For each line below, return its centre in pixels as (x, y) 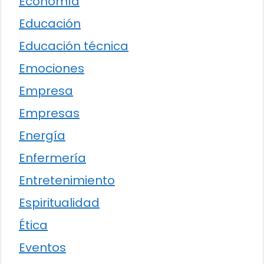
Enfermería (52, 158)
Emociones (52, 68)
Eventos (42, 247)
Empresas (49, 113)
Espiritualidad (59, 202)
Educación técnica (74, 46)
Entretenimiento (67, 180)
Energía (42, 135)
